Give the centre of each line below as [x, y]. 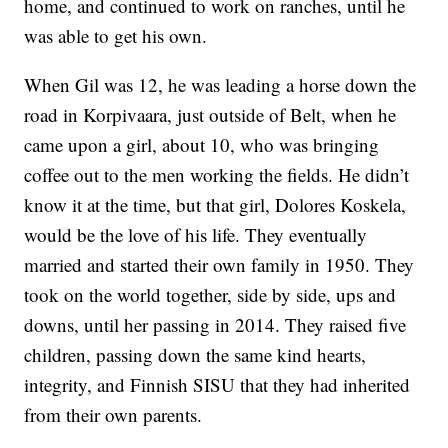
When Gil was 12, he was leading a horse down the [220, 85]
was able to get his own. [116, 36]
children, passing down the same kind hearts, [195, 355]
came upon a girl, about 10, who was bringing [202, 145]
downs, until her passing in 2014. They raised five [215, 325]
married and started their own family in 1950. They [219, 265]
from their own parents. [113, 415]
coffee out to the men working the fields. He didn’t [217, 175]
